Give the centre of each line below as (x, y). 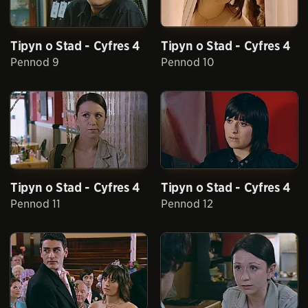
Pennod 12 (187, 204)
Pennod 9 (35, 63)
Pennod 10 (188, 63)
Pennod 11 (35, 204)
